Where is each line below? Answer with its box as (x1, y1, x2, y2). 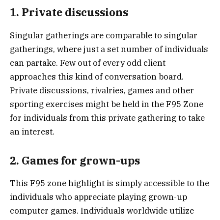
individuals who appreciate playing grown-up (10, 192, 187, 203)
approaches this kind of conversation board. (10, 71, 184, 82)
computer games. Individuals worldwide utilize (10, 205, 194, 217)
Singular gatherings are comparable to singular (10, 29, 197, 41)
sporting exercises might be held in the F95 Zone (10, 98, 203, 110)
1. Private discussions (10, 5, 128, 20)
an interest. (10, 126, 55, 137)
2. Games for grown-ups (10, 154, 140, 168)
